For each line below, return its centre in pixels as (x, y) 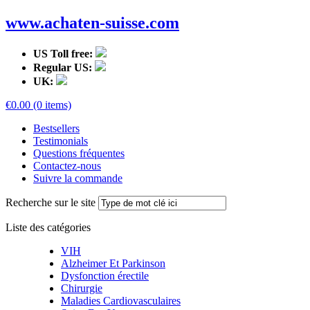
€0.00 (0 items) (38, 104)
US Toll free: (63, 53)
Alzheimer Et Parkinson (113, 263)
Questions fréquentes (79, 153)
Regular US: (63, 67)
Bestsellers (56, 128)
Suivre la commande (78, 178)
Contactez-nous (67, 165)
